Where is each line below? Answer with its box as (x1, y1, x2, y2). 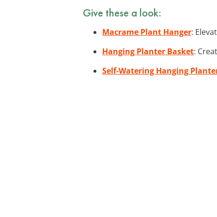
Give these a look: (83, 5, 161, 20)
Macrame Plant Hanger (102, 26, 191, 37)
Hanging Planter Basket (102, 46, 194, 57)
